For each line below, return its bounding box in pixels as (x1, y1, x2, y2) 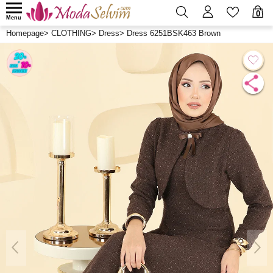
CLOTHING (51, 29, 91, 38)
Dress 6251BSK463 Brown (127, 29, 221, 38)
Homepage (6, 29, 44, 38)
